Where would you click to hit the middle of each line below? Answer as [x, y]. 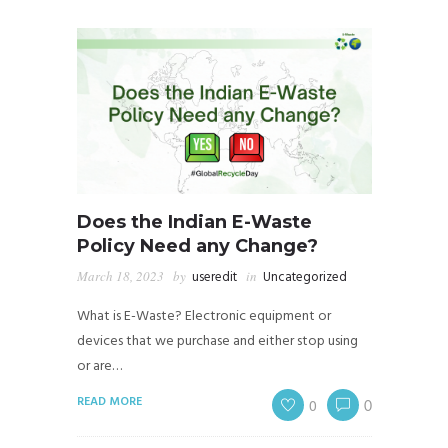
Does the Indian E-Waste [194, 221]
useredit [214, 277]
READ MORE [109, 401]
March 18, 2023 [120, 275]
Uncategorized [304, 277]
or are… [99, 366]
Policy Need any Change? [197, 245]
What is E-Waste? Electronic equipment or [203, 316]
